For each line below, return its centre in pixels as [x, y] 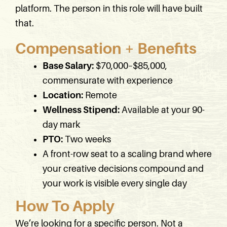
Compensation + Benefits [106, 48]
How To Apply [65, 206]
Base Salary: [68, 66]
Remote [100, 95]
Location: [63, 95]
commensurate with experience [108, 80]
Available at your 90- [162, 110]
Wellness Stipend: [81, 110]
